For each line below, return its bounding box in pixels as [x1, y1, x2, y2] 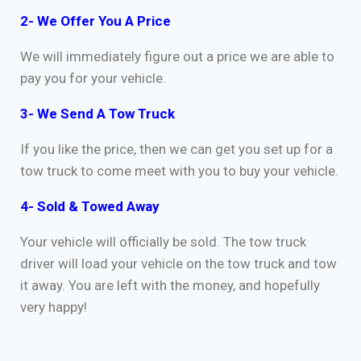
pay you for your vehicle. [20, 69, 166, 86]
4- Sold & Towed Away [20, 197, 160, 214]
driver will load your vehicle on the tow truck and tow [20, 255, 337, 272]
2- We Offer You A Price [20, 12, 171, 29]
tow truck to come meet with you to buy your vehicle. [20, 162, 338, 179]
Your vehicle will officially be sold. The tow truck [20, 233, 306, 250]
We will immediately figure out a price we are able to [20, 48, 334, 64]
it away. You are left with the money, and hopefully [20, 276, 320, 293]
